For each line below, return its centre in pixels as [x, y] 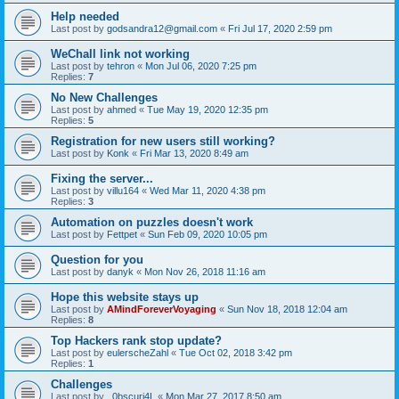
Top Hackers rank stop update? [136, 340]
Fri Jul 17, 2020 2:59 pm [280, 28]
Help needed [85, 16]
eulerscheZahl [138, 352]
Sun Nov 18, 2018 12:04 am [287, 309]
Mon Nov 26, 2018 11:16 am [205, 271]
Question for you [97, 259]
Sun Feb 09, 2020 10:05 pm [208, 234]
